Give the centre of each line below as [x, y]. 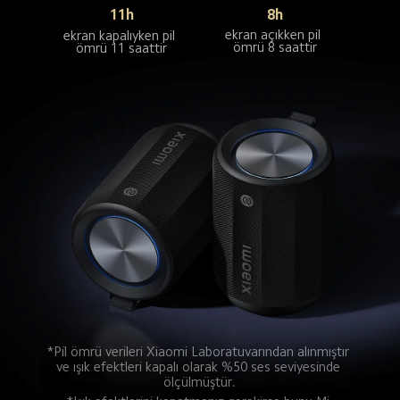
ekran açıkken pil [275, 35]
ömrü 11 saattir [121, 47]
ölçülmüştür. [200, 381]
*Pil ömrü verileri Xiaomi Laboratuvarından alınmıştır [200, 351]
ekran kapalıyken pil [121, 35]
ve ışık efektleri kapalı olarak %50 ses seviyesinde [200, 366]
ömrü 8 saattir [275, 47]
